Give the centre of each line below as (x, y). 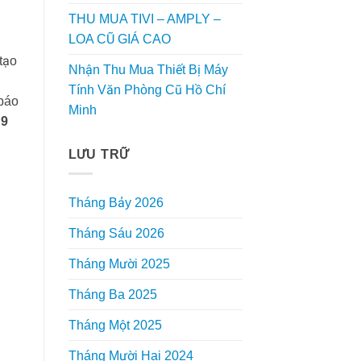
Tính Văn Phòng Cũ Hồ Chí (147, 89)
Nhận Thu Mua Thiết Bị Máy (148, 69)
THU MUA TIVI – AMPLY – (144, 19)
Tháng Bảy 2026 (116, 203)
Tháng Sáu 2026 (116, 234)
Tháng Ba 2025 (112, 295)
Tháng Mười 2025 (119, 264)
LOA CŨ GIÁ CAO (119, 39)
